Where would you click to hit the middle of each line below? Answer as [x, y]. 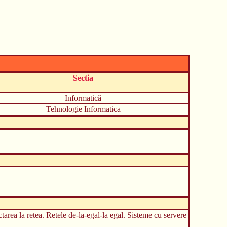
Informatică [83, 98]
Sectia [83, 78]
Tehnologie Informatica [83, 109]
